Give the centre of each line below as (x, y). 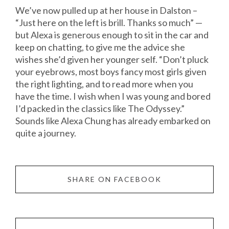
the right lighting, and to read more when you (104, 84)
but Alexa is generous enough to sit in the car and (112, 35)
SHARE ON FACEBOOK (114, 179)
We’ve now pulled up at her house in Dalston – (106, 10)
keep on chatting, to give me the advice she (100, 47)
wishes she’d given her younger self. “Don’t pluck (112, 60)
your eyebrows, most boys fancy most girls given (111, 72)
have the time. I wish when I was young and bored (113, 96)
